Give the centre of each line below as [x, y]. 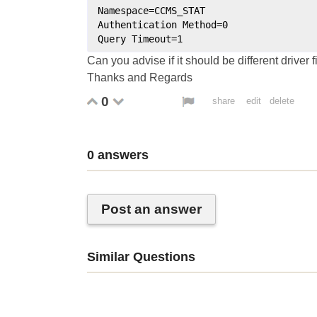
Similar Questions [141, 257]
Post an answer [152, 209]
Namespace [123, 10]
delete [282, 100]
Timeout [152, 39]
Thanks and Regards [140, 77]
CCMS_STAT [180, 10]
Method [200, 24]
